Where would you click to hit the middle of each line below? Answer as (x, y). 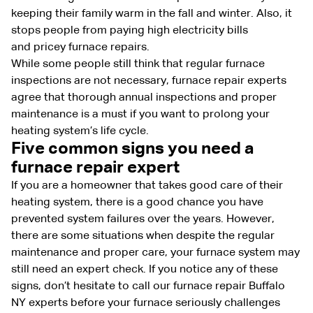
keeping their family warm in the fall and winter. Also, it (152, 14)
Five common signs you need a (132, 148)
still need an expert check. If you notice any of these (145, 269)
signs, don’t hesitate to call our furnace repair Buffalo (148, 286)
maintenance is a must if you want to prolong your (140, 114)
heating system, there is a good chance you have (137, 202)
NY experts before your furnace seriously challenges (146, 303)
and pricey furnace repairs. (83, 47)
